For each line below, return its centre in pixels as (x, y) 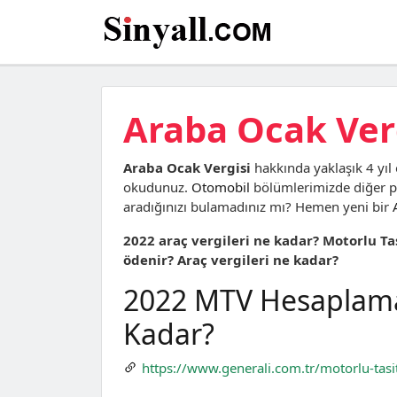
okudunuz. (157, 187)
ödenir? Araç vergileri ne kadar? (231, 260)
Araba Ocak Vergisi (187, 167)
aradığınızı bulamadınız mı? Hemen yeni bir (258, 206)
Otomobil (221, 187)
